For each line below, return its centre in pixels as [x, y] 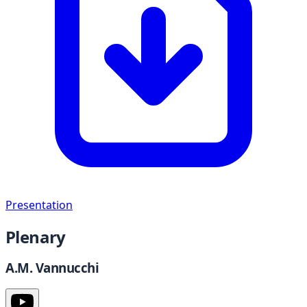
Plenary [36, 237]
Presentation [39, 205]
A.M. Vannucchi [52, 268]
